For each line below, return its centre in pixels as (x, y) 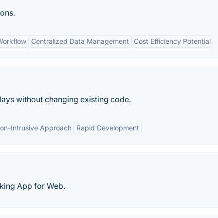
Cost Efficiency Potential (172, 41)
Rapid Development (108, 128)
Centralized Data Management (80, 41)
